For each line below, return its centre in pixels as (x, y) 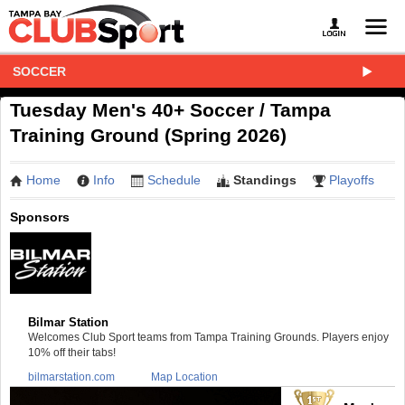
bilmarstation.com (71, 377)
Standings (265, 180)
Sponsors (40, 217)
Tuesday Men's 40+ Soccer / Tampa (170, 110)
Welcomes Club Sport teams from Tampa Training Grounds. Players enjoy (208, 337)
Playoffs (352, 180)
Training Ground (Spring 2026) (148, 135)
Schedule (174, 180)
